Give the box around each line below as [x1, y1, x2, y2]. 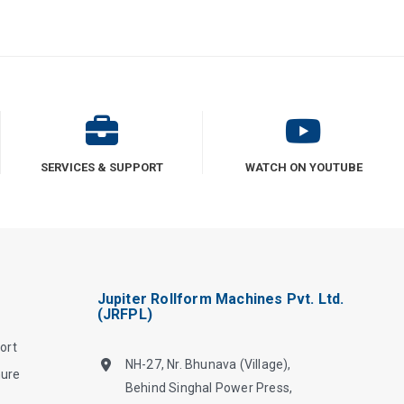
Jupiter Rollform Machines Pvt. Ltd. [96, 290, 344, 308]
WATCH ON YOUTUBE [244, 161, 363, 175]
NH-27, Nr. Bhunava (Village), [124, 357, 291, 372]
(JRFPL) [96, 306, 153, 324]
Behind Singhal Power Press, [124, 381, 293, 396]
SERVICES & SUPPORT [40, 161, 163, 175]
